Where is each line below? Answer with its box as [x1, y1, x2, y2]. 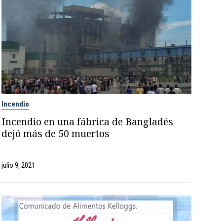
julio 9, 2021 [1, 161, 36, 169]
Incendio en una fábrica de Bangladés [1, 114, 174, 128]
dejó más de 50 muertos [1, 126, 110, 140]
